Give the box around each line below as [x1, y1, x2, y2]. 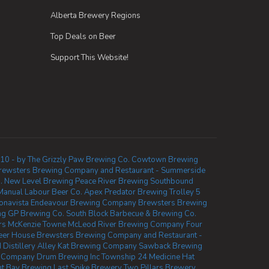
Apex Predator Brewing [83, 187, 168, 198]
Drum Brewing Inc [36, 252, 100, 262]
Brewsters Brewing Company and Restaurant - [36, 230, 202, 241]
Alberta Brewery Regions [50, 10, 141, 21]
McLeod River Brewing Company [68, 219, 184, 230]
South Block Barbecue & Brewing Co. [65, 208, 196, 219]
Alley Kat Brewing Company [37, 241, 137, 252]
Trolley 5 [169, 187, 201, 198]
